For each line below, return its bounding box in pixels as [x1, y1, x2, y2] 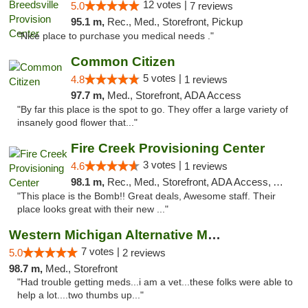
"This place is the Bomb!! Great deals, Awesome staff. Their [17, 191, 276, 201]
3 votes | [142, 159, 184, 170]
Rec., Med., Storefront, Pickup [107, 16, 243, 27]
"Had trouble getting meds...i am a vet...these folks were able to [17, 277, 293, 287]
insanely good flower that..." [17, 118, 137, 128]
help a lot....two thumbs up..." [17, 290, 144, 300]
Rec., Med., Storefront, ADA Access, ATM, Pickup [107, 176, 273, 188]
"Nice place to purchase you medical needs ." [17, 31, 214, 41]
